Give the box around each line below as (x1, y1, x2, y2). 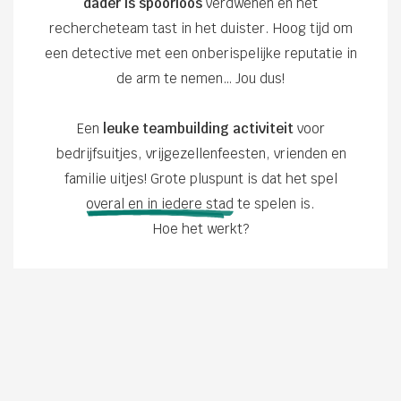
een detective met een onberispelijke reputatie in (44, 44, 357, 62)
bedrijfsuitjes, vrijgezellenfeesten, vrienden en (55, 144, 346, 162)
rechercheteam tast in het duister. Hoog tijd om (48, 19, 353, 37)
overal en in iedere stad (86, 194, 234, 212)
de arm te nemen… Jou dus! (116, 69, 285, 87)
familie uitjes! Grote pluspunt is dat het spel (64, 169, 337, 187)
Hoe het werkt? (152, 219, 249, 237)
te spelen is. (234, 194, 315, 212)
